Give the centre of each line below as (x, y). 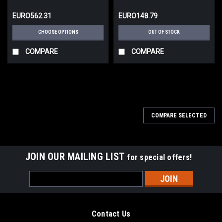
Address (43, 186)
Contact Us (111, 214)
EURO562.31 (32, 16)
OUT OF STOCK (164, 32)
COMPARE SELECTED (179, 115)
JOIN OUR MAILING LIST (76, 156)
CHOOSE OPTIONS (58, 32)
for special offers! (160, 157)
